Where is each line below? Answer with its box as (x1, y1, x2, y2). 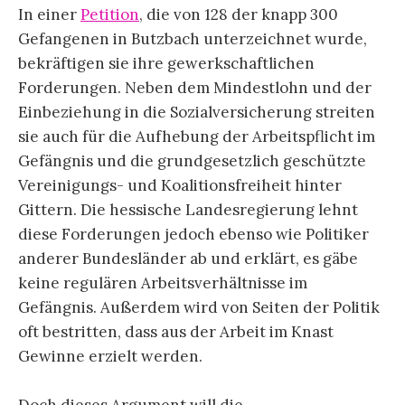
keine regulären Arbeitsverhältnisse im (18, 273, 307, 294)
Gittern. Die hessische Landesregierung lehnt (18, 200, 358, 221)
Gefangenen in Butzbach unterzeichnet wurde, (18, 29, 367, 50)
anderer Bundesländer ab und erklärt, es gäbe (18, 249, 358, 269)
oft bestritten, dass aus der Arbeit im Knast (18, 322, 334, 343)
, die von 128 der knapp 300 (139, 5, 338, 25)
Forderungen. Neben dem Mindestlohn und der (18, 78, 372, 99)
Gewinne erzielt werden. (18, 346, 202, 367)
